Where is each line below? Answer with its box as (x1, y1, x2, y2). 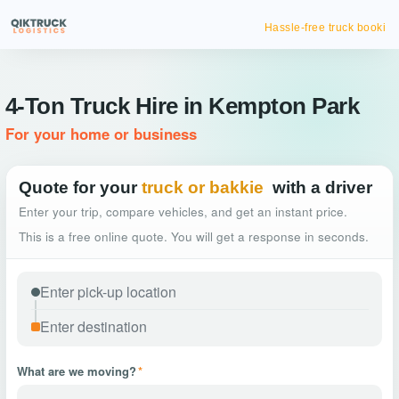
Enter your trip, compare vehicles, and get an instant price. (19, 203, 347, 220)
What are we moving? (17, 362, 136, 379)
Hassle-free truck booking (250, 21, 386, 34)
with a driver (273, 178, 372, 197)
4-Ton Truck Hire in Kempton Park (5, 93, 360, 119)
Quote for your (19, 178, 137, 197)
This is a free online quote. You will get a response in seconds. (19, 228, 369, 245)
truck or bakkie (142, 178, 264, 197)
